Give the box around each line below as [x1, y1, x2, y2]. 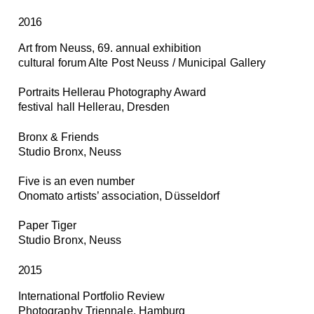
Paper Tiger [18, 219, 76, 232]
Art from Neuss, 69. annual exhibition [18, 42, 201, 55]
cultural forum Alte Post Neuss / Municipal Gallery [18, 57, 266, 69]
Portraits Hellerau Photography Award [18, 86, 206, 99]
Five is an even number [18, 175, 135, 188]
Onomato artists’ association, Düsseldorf [18, 190, 220, 203]
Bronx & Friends [18, 130, 99, 143]
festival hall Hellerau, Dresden [18, 101, 170, 114]
